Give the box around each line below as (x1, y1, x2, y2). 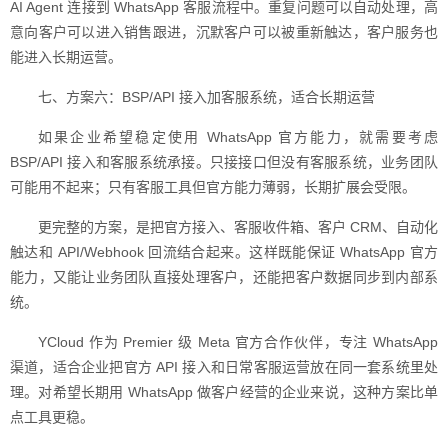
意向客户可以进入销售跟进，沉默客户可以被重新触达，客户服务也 (10, 24, 438, 40)
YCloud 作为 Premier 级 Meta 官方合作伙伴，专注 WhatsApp (38, 334, 438, 350)
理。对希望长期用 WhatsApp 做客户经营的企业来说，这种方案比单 (10, 384, 438, 400)
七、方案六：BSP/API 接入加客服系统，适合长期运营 (38, 89, 375, 105)
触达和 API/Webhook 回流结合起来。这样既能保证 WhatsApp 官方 (10, 244, 438, 260)
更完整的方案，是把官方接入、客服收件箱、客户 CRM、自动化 (38, 219, 438, 235)
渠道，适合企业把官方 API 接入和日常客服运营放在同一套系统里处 (10, 359, 438, 375)
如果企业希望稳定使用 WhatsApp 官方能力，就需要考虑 (38, 129, 438, 145)
